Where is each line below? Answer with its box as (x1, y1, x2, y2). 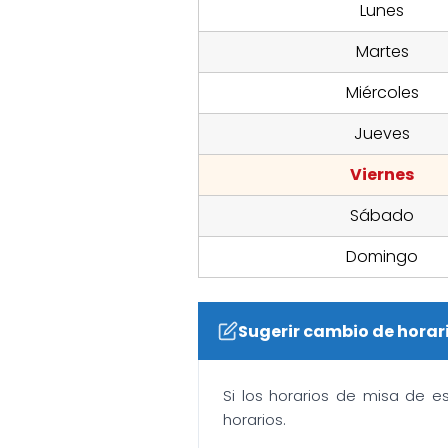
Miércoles (345, 81, 419, 105)
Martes (355, 40, 409, 64)
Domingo (346, 245, 418, 269)
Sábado (350, 204, 414, 228)
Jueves (354, 122, 410, 146)
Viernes (350, 163, 414, 187)
